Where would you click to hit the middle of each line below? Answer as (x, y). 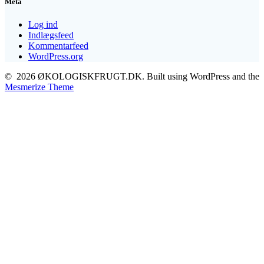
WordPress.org (56, 56)
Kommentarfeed (58, 45)
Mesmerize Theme (39, 87)
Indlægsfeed (51, 35)
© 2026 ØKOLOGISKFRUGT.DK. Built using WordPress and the (132, 76)
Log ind (43, 24)
